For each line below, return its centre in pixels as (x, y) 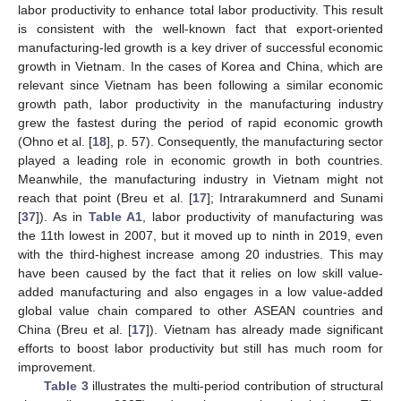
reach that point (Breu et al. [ (105, 198)
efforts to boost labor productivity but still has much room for (200, 349)
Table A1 (115, 217)
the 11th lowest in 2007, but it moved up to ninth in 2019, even (200, 236)
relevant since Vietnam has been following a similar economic (200, 85)
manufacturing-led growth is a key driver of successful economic (200, 48)
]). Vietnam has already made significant (265, 330)
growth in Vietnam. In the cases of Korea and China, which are (200, 67)
